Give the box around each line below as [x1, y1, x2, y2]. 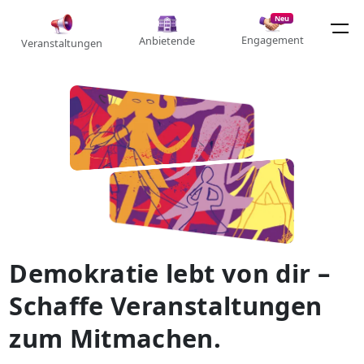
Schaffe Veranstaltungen [9, 288, 323, 323]
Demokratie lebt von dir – [9, 256, 331, 291]
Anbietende [139, 33, 195, 48]
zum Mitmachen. [9, 321, 222, 356]
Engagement [240, 32, 304, 47]
